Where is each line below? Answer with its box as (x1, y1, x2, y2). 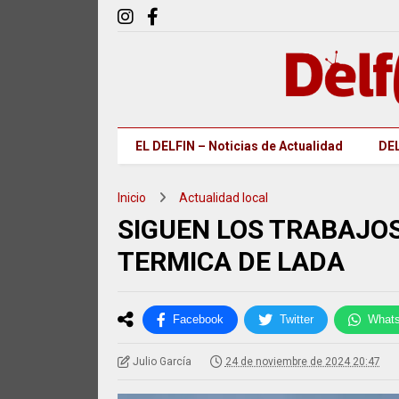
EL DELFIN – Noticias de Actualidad (134, 139, 343, 153)
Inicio (117, 191, 146, 205)
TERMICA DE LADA (117, 246, 345, 277)
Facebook (172, 313, 224, 326)
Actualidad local (178, 191, 268, 205)
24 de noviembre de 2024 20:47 (224, 355, 380, 368)
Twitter (279, 313, 313, 326)
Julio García (132, 355, 191, 368)
